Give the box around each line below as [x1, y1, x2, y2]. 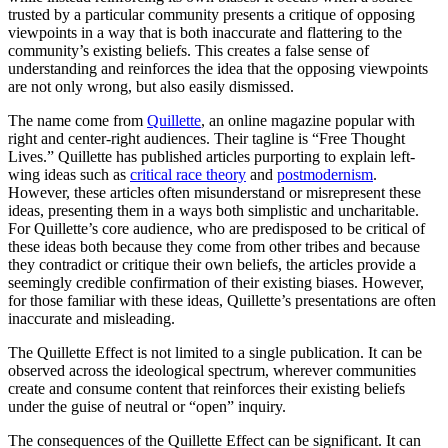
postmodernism [277, 165, 373, 183]
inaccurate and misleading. [8, 309, 175, 327]
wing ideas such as [8, 165, 130, 183]
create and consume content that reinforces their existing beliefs [8, 379, 405, 397]
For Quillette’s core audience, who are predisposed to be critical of [8, 219, 425, 237]
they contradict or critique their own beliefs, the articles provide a [8, 255, 416, 273]
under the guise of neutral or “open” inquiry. [8, 397, 286, 415]
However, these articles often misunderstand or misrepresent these [8, 183, 421, 201]
